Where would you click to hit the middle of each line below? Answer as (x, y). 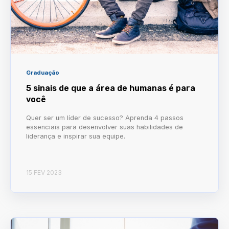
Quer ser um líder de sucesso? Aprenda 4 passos (105, 118)
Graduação (43, 72)
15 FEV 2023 (44, 173)
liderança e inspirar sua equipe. (76, 136)
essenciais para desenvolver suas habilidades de (105, 127)
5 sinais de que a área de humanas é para (111, 88)
